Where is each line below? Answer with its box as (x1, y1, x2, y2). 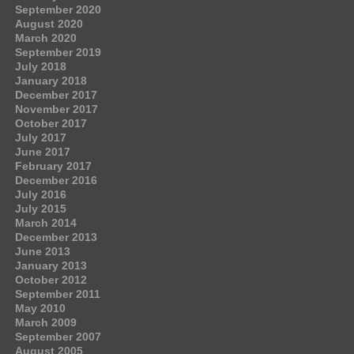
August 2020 (14, 17, 83, 31)
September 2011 (14, 288, 100, 301)
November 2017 (14, 103, 98, 116)
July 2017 (14, 131, 66, 145)
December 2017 (14, 88, 97, 102)
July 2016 (14, 188, 66, 201)
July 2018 (14, 60, 66, 73)
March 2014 (14, 217, 77, 230)
